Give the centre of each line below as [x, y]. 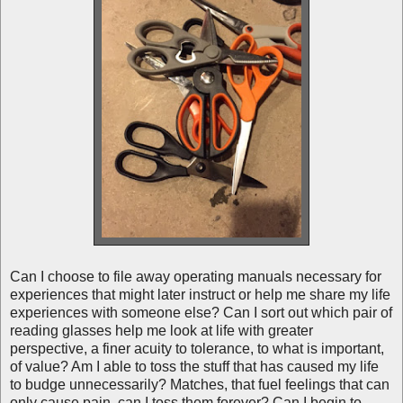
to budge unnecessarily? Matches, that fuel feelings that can [200, 384]
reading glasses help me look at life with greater [161, 330]
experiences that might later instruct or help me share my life [200, 294]
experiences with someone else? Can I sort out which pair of [201, 312]
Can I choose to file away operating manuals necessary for [196, 276]
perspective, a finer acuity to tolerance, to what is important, [197, 348]
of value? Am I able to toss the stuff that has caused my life [194, 366]
